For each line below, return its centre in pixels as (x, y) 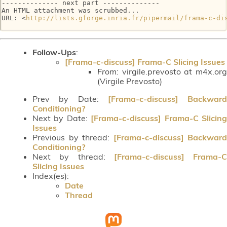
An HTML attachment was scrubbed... (70, 11)
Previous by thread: (73, 137)
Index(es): (51, 176)
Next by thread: (73, 156)
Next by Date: (62, 118)
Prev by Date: (70, 99)
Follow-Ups (54, 52)
